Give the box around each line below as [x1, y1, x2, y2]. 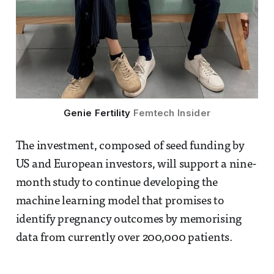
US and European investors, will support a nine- [15, 159, 256, 171]
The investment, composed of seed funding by [15, 141, 245, 153]
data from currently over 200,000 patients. [15, 232, 232, 245]
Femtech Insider [133, 107, 211, 119]
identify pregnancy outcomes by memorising [15, 214, 242, 226]
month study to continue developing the [15, 177, 218, 190]
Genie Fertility [63, 107, 133, 119]
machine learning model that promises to [15, 196, 224, 208]
